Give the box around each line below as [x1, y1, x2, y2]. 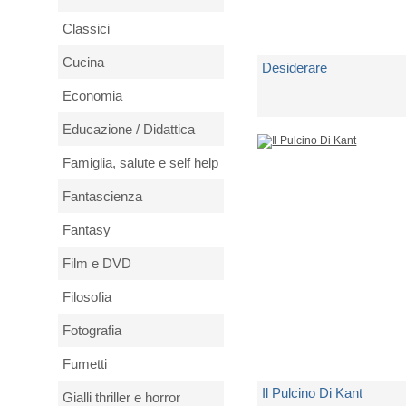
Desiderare [262, 60, 328, 75]
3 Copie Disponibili [262, 159, 358, 173]
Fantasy [63, 222, 111, 237]
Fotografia [63, 323, 121, 338]
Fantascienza [63, 188, 142, 204]
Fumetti [63, 356, 107, 372]
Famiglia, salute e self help [63, 155, 218, 170]
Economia [63, 88, 122, 103]
